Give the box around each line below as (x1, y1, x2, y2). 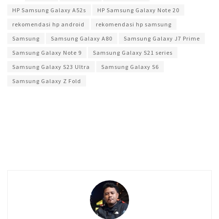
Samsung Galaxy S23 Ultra (12, 63, 90, 71)
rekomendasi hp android (12, 21, 85, 28)
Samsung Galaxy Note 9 (12, 49, 82, 57)
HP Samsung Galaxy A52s (12, 6, 86, 14)
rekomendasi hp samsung (96, 21, 172, 28)
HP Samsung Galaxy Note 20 (97, 6, 179, 14)
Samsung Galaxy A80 (51, 35, 112, 43)
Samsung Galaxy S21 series (93, 49, 173, 57)
